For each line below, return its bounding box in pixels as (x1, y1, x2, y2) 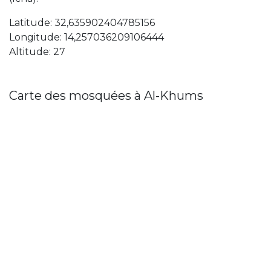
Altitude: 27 (9, 46, 65, 58)
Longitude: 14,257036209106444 (9, 31, 164, 44)
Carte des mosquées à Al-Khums (9, 88, 203, 103)
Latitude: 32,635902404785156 (9, 17, 155, 29)
